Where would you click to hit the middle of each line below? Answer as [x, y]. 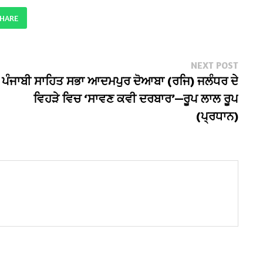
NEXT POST [215, 65]
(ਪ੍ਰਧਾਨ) [218, 116]
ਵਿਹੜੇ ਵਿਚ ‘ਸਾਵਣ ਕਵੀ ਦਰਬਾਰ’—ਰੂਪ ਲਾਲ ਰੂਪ [136, 98]
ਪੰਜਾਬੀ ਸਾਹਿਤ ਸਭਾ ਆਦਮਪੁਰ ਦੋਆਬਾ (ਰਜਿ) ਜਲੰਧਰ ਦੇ [120, 80]
